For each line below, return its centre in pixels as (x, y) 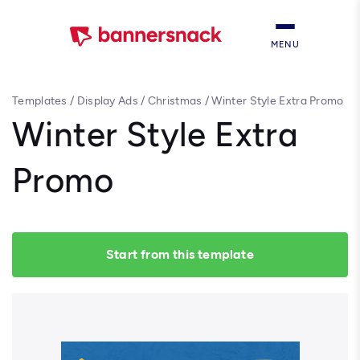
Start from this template (180, 254)
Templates (40, 101)
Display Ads (107, 101)
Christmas (175, 101)
